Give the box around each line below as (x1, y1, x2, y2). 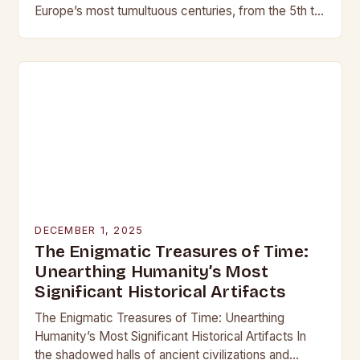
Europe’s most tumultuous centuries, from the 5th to (35, 3, 322, 18)
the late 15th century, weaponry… (35, 22, 217, 37)
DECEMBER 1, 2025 (35, 224, 144, 236)
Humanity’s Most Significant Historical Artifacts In (35, 329, 307, 344)
